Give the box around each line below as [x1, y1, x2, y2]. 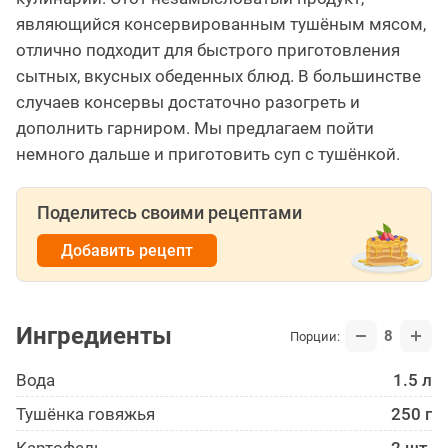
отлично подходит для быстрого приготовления [16, 40, 400, 61]
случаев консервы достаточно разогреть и [16, 92, 360, 113]
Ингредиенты [16, 322, 172, 351]
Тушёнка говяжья [16, 404, 155, 425]
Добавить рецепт [61, 241, 193, 261]
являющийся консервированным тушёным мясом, [16, 14, 426, 35]
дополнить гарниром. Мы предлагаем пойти [16, 118, 374, 139]
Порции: [290, 328, 340, 344]
